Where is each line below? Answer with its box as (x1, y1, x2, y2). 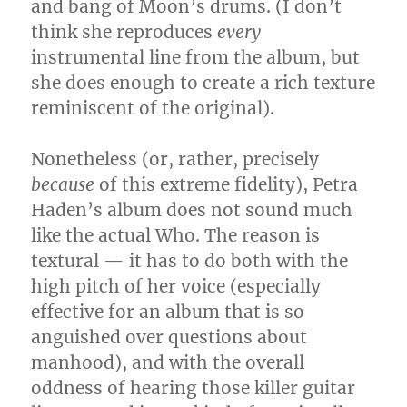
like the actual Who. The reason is (31, 224, 321, 246)
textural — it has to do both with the (31, 250, 349, 272)
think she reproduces (31, 21, 218, 43)
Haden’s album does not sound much (31, 199, 353, 221)
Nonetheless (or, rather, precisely (31, 148, 320, 170)
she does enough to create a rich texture (31, 72, 376, 94)
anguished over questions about (31, 326, 308, 348)
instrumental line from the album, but (31, 46, 361, 68)
